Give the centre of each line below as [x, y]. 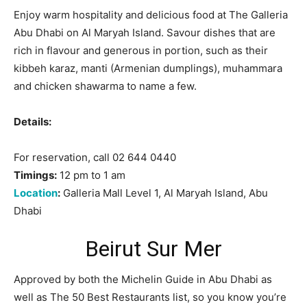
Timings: [35, 175]
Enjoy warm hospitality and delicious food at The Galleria [151, 14]
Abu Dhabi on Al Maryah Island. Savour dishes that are [145, 32]
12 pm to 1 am [91, 175]
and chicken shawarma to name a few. [105, 86]
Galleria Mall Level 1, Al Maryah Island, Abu [164, 193]
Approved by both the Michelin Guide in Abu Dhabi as [143, 279]
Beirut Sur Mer [153, 248]
